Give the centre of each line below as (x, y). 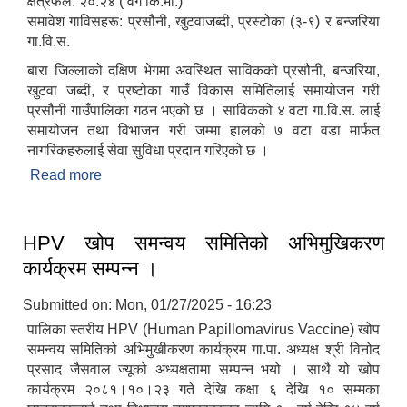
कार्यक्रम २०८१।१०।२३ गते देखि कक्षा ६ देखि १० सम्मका (203, 390)
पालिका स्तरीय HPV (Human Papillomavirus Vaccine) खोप (203, 330)
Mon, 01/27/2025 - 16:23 (194, 305)
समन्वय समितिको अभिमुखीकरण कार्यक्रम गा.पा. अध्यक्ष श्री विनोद (203, 350)
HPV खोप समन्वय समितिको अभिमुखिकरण (203, 243)
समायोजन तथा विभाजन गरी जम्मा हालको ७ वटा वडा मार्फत (203, 131)
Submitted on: (69, 305)
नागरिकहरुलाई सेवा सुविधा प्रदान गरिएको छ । (148, 151)
